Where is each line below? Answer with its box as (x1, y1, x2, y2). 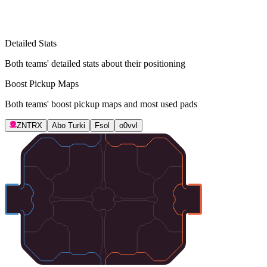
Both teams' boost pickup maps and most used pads (5, 99, 197, 110)
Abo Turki (52, 121, 85, 131)
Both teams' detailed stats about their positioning (5, 58, 185, 69)
